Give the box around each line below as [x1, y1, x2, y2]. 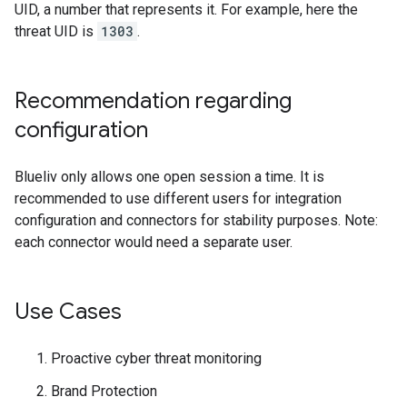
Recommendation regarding [15, 87, 292, 114]
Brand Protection [51, 382, 157, 400]
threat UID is [15, 23, 97, 40]
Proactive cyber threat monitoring [51, 350, 262, 367]
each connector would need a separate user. [15, 233, 293, 251]
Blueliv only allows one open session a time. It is [15, 168, 324, 185]
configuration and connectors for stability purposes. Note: [15, 212, 378, 229]
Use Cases [15, 298, 122, 325]
